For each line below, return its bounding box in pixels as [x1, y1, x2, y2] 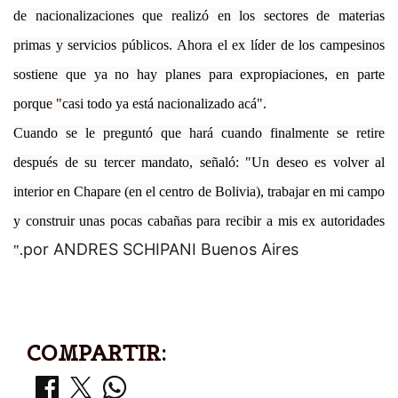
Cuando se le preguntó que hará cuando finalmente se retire [13, 124, 385, 140]
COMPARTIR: [27, 338, 166, 367]
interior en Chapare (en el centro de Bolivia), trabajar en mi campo [13, 183, 385, 199]
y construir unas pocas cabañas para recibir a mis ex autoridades [13, 212, 385, 228]
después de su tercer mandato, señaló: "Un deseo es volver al [13, 154, 385, 170]
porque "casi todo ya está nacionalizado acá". [13, 95, 267, 111]
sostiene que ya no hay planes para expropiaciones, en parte [13, 66, 385, 82]
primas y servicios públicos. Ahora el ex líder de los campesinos [13, 36, 385, 52]
